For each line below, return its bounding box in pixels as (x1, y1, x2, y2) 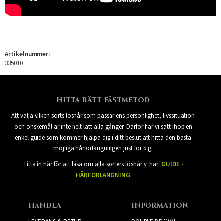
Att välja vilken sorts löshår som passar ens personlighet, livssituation (11, 111, 195, 120)
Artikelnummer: (5, 49, 50, 58)
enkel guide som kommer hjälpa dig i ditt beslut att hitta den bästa (15, 133, 191, 142)
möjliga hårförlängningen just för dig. (53, 144, 153, 152)
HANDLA (28, 200, 61, 210)
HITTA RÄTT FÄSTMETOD (56, 95, 150, 105)
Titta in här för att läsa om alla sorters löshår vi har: (23, 159, 161, 168)
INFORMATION (131, 200, 188, 210)
